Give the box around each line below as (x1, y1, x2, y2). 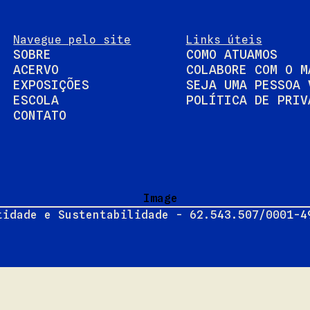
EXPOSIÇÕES (13, 77, 90, 92)
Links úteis (185, 33, 262, 46)
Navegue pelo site (13, 33, 131, 46)
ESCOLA (13, 93, 60, 107)
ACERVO (13, 62, 60, 77)
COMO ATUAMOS (185, 47, 277, 62)
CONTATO (13, 108, 67, 122)
